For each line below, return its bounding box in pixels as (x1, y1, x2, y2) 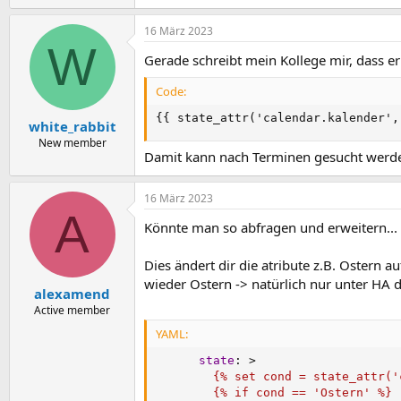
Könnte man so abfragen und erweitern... (144, 218, 397, 236)
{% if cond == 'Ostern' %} (156, 385, 392, 399)
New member (38, 134, 107, 150)
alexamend (34, 284, 110, 303)
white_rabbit (28, 116, 116, 135)
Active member (34, 302, 110, 318)
